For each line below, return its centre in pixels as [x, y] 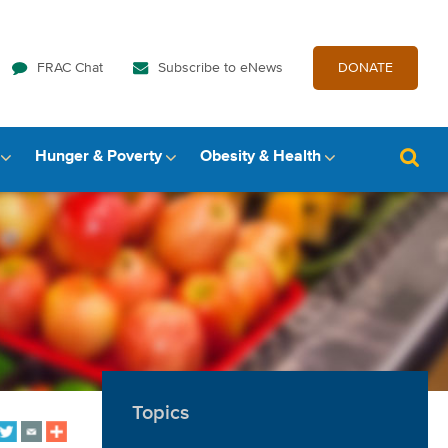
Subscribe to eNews [220, 68]
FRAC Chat [70, 68]
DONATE [365, 68]
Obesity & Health [260, 157]
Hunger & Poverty [98, 157]
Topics [160, 413]
